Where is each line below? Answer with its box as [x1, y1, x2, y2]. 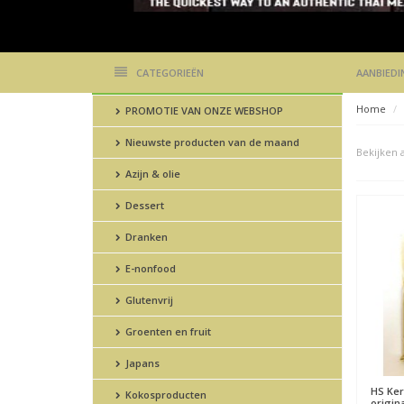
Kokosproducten [123, 388, 207, 402]
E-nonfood [123, 262, 176, 276]
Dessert [123, 198, 164, 213]
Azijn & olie [123, 167, 180, 181]
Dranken [123, 230, 168, 244]
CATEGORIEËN [136, 66, 204, 80]
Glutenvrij [123, 293, 173, 308]
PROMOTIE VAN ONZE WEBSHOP [123, 104, 283, 118]
